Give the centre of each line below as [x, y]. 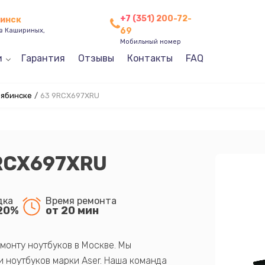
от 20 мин [72, 210]
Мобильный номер [150, 41]
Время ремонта [81, 201]
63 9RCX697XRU [70, 96]
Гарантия [43, 58]
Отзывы [96, 58]
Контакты [150, 58]
